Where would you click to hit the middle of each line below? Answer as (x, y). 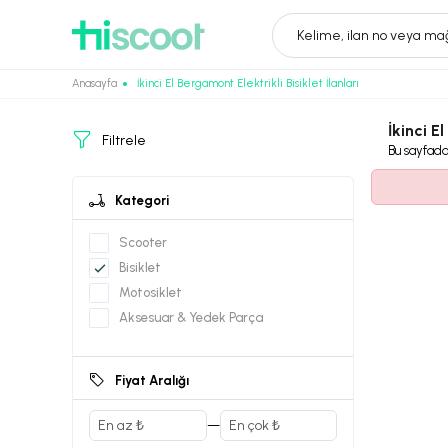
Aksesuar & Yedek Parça (191, 317)
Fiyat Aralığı (152, 380)
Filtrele (124, 140)
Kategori (142, 200)
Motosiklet (150, 292)
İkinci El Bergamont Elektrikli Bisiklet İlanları (248, 83)
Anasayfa (94, 83)
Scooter (143, 242)
